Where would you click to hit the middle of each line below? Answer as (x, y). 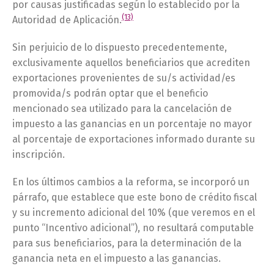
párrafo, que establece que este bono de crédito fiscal (135, 197)
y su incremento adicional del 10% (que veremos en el (134, 213)
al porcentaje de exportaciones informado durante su (134, 139)
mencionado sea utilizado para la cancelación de (122, 109)
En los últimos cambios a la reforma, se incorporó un (131, 182)
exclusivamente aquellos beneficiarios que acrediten (131, 63)
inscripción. (39, 154)
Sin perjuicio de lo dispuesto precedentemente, (120, 47)
